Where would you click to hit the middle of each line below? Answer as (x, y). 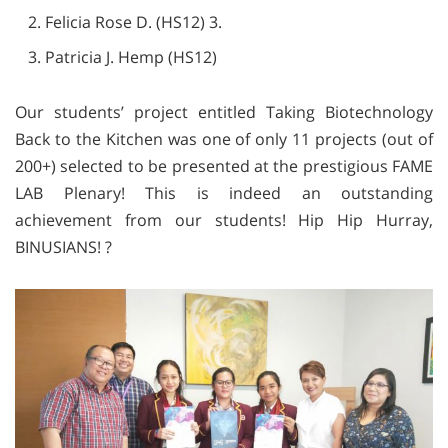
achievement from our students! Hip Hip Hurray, (224, 219)
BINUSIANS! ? (63, 246)
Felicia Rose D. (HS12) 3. (133, 21)
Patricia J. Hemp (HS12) (131, 56)
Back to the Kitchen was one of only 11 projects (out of (224, 138)
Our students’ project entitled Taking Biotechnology (224, 111)
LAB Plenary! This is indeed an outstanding (224, 192)
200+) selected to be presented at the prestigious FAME (224, 165)
